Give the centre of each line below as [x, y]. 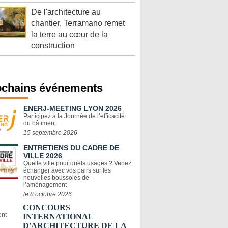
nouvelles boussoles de [56, 178]
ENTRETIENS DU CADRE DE [71, 148]
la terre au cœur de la [69, 35]
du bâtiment [40, 123]
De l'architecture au [66, 12]
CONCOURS [47, 208]
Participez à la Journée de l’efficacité [74, 116]
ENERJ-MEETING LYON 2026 [73, 109]
